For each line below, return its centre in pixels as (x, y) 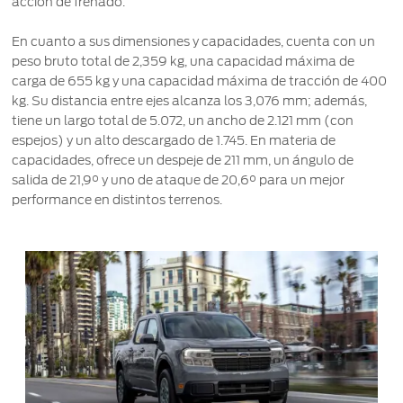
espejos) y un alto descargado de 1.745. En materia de (174, 141)
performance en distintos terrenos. (117, 200)
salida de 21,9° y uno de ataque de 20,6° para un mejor (179, 180)
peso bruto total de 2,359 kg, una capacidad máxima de (184, 62)
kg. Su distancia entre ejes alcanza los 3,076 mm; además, (190, 101)
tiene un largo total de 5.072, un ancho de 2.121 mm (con (183, 121)
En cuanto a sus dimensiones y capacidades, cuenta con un (194, 42)
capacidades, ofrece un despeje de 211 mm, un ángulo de (183, 161)
